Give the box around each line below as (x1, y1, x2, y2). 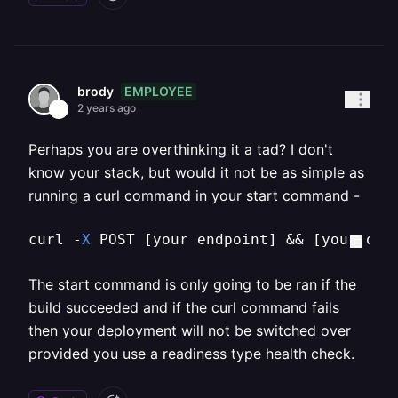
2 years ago (77, 101, 136, 115)
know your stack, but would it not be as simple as (28, 163, 364, 181)
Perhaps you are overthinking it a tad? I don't (28, 140, 333, 158)
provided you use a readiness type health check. (28, 345, 354, 362)
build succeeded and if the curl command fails (28, 298, 339, 316)
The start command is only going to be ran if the (28, 275, 356, 293)
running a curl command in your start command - (28, 187, 360, 204)
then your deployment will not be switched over (28, 322, 351, 339)
